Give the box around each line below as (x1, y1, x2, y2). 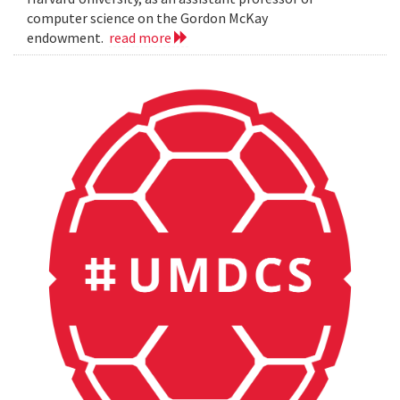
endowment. (27, 29, 109, 47)
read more (109, 29, 174, 47)
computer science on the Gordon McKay (27, 9, 268, 28)
